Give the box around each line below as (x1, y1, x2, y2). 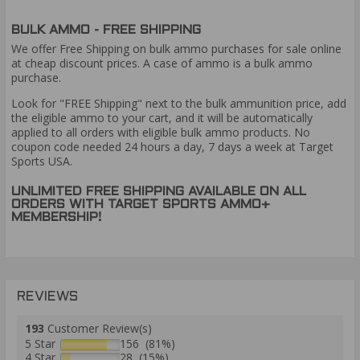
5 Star (25, 335, 55, 351)
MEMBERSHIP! (11, 211, 101, 223)
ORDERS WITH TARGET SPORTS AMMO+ (11, 198, 270, 211)
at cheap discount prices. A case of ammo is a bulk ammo (11, 55, 313, 72)
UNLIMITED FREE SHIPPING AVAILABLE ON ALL (11, 185, 306, 198)
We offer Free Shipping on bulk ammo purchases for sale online (11, 41, 342, 57)
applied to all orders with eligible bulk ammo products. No (11, 125, 310, 141)
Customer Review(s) (44, 320, 152, 336)
